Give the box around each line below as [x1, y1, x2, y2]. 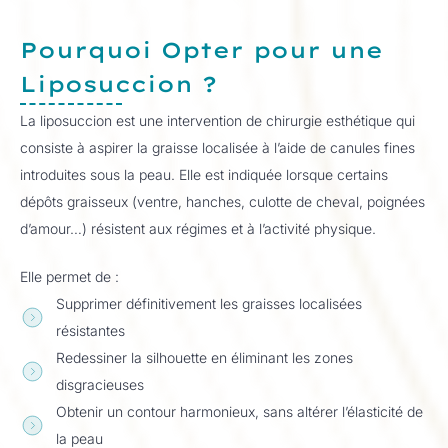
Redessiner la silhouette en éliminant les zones [56, 349, 354, 366]
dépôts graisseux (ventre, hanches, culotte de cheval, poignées [20, 193, 425, 210]
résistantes [56, 322, 126, 339]
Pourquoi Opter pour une [20, 36, 383, 63]
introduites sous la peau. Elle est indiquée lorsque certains [20, 166, 388, 183]
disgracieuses [56, 376, 145, 393]
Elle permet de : [20, 268, 119, 285]
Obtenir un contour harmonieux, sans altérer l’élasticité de [56, 403, 424, 420]
